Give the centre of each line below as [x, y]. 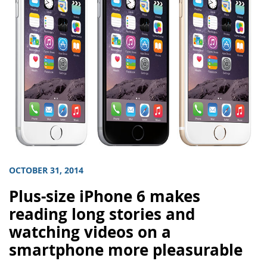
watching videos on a [90, 232]
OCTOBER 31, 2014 [46, 170]
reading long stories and [102, 214]
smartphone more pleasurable [126, 250]
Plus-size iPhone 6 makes [105, 196]
